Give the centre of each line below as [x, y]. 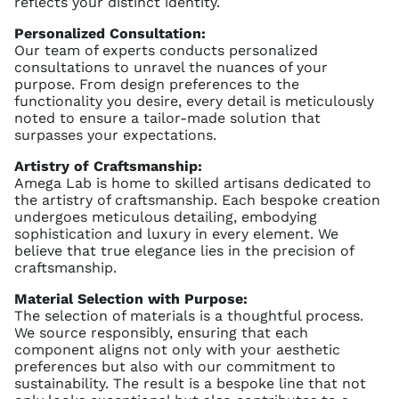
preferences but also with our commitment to [175, 366]
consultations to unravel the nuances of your [171, 67]
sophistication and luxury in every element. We [176, 233]
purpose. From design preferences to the [157, 84]
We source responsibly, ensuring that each [161, 332]
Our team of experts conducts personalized [166, 50]
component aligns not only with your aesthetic [177, 349]
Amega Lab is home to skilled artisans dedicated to [193, 183]
